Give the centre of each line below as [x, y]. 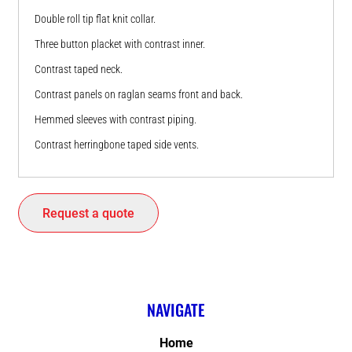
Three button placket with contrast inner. [120, 44]
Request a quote [88, 214]
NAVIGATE [176, 310]
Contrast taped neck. [79, 70]
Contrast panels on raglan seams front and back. [139, 95]
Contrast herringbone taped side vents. [117, 145]
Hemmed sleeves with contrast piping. [115, 120]
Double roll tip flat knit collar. [95, 19]
